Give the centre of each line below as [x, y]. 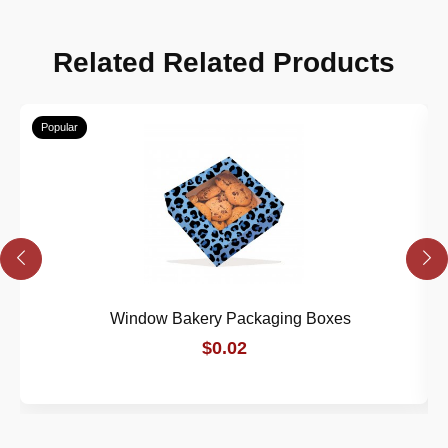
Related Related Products [224, 62]
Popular [59, 126]
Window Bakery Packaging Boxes [230, 318]
